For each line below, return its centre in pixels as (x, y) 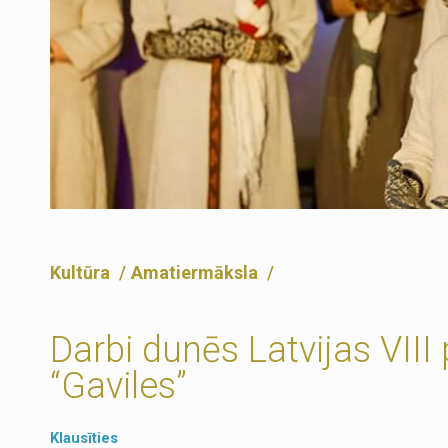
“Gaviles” (118, 385)
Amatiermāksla (196, 272)
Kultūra (82, 272)
